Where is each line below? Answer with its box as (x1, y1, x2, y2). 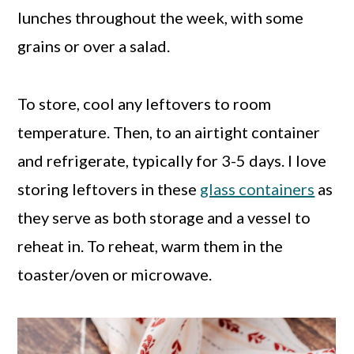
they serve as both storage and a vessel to (17, 208, 311, 228)
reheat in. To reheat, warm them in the (17, 236, 284, 256)
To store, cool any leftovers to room (17, 94, 272, 114)
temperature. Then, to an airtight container (17, 122, 321, 142)
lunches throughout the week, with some (17, 8, 304, 28)
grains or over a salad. (17, 36, 171, 56)
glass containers (200, 179, 315, 199)
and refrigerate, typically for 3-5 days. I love (17, 151, 327, 171)
